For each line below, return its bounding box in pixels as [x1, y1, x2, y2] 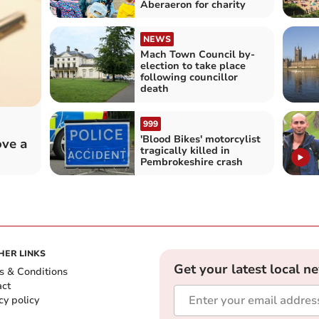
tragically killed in [140, 143, 230, 157]
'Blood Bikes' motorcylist [140, 132, 261, 146]
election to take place [140, 59, 246, 73]
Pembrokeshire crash [140, 155, 243, 169]
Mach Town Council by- [140, 48, 255, 62]
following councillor [140, 70, 238, 85]
